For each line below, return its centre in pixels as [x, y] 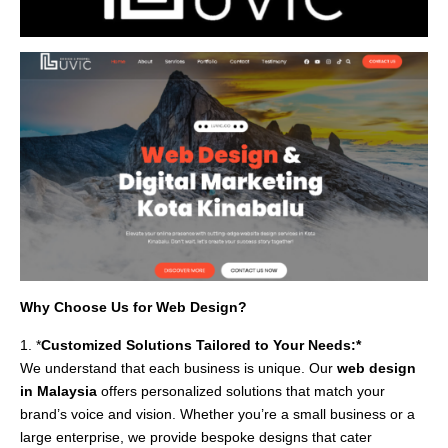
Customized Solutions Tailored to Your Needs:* [201, 345]
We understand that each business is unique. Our [178, 368]
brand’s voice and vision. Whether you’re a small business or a [217, 414]
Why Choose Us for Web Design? [133, 307]
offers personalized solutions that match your [241, 391]
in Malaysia [58, 391]
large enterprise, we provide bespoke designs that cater [196, 437]
